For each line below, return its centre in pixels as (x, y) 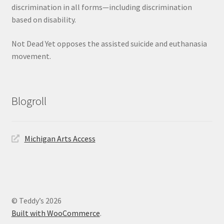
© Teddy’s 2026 (36, 201)
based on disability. (43, 19)
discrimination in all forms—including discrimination (101, 7)
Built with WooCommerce (55, 213)
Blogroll (29, 101)
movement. (31, 56)
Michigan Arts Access (60, 139)
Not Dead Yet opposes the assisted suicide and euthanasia (109, 43)
